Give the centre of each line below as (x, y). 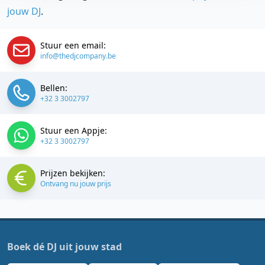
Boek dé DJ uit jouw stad (64, 246)
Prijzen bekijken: (73, 173)
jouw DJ (24, 11)
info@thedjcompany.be (78, 56)
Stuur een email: (73, 45)
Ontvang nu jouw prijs (76, 183)
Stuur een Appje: (74, 130)
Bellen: (54, 88)
